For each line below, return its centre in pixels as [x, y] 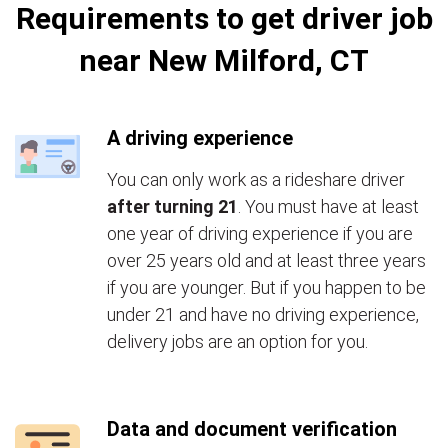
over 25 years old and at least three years [266, 260]
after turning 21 [172, 206]
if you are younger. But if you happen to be [266, 287]
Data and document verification [252, 429]
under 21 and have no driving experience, [263, 314]
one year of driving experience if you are [260, 233]
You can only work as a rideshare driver [256, 179]
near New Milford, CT [224, 60]
